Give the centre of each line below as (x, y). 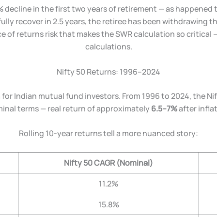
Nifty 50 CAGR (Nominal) (108, 163)
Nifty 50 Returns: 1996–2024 (108, 71)
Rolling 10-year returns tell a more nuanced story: (108, 133)
